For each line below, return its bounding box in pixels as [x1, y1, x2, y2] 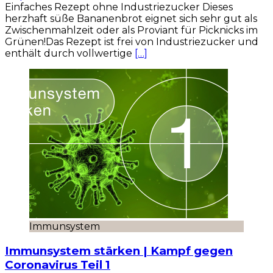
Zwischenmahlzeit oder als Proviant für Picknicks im [5, 24, 258, 37]
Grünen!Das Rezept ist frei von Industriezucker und [5, 36, 258, 48]
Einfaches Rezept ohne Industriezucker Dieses [5, 1, 233, 13]
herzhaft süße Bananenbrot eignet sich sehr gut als [5, 13, 257, 25]
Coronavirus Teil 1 [5, 257, 110, 272]
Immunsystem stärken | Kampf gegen [5, 243, 233, 258]
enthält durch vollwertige [5, 48, 135, 60]
